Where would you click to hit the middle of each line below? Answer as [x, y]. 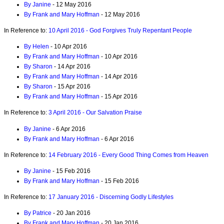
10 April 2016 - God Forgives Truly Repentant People [120, 31]
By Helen [36, 47]
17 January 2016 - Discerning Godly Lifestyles [111, 197]
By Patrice [38, 213]
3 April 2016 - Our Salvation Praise [95, 113]
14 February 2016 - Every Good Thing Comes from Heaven [128, 155]
